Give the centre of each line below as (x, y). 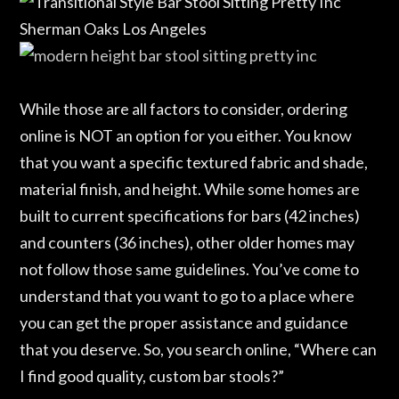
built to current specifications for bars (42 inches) (190, 216)
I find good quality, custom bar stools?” (152, 376)
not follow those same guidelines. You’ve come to (190, 269)
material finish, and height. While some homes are (190, 189)
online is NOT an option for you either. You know (186, 136)
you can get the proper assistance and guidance (184, 323)
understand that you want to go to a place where (187, 296)
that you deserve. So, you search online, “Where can (199, 350)
